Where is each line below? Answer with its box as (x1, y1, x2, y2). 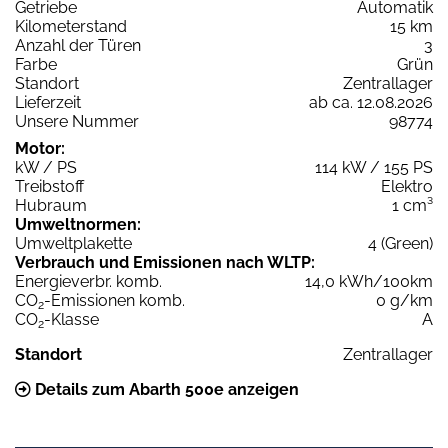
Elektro (381, 176, 433, 196)
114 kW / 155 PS (315, 157, 433, 177)
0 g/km (376, 290, 433, 310)
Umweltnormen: (15, 214, 141, 234)
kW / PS (15, 157, 77, 177)
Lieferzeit (15, 92, 81, 112)
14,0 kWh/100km (305, 271, 433, 291)
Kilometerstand (15, 16, 127, 36)
